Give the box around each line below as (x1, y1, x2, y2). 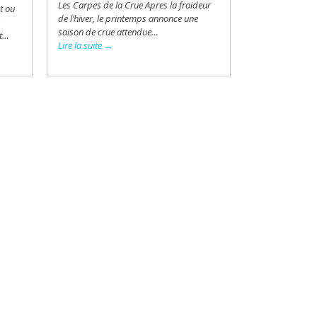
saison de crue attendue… (58, 25, 158, 38)
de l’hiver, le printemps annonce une (58, 12, 198, 25)
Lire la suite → (58, 39, 113, 52)
